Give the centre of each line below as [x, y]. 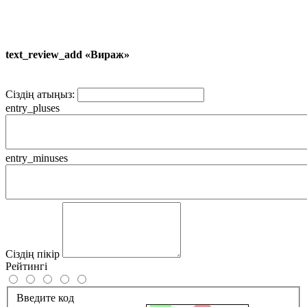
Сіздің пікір [33, 254]
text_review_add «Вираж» [67, 55]
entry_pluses [33, 108]
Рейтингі [26, 267]
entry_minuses [37, 158]
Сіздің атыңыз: [40, 95]
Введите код [45, 297]
